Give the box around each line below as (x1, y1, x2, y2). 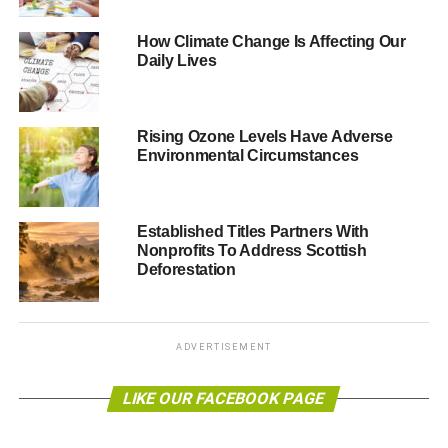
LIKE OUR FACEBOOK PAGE (121, 388, 328, 408)
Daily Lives (136, 51, 217, 69)
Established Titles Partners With (136, 222, 369, 240)
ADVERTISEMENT (175, 341, 273, 352)
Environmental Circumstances (136, 146, 359, 164)
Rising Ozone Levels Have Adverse (136, 127, 393, 145)
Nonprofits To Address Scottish (136, 241, 367, 259)
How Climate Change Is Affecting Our (136, 32, 406, 50)
